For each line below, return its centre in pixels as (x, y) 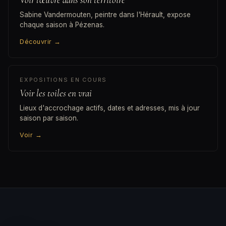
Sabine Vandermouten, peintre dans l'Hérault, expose (105, 15)
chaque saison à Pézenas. (62, 25)
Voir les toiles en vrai (56, 93)
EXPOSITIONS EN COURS (64, 80)
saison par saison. (49, 118)
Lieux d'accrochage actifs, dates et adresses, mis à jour (110, 108)
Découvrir (37, 42)
